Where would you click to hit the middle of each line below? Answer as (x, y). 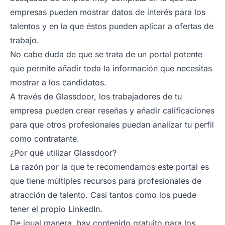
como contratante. (45, 138)
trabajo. (25, 40)
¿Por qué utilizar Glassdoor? (63, 152)
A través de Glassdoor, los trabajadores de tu (96, 96)
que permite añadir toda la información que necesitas (111, 68)
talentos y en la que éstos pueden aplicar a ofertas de (112, 26)
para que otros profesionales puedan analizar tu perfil (112, 124)
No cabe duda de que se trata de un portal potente (106, 54)
